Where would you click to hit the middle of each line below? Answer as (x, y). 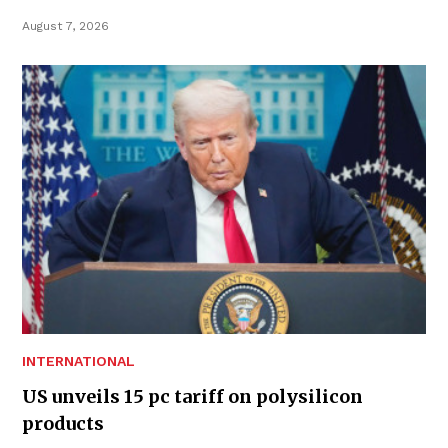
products (63, 424)
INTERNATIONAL (78, 361)
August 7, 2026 (65, 25)
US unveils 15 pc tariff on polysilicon (192, 397)
